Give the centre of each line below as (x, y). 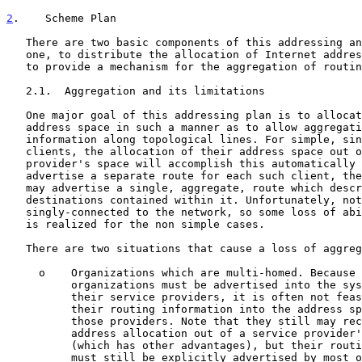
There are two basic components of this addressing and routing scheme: (16, 42)
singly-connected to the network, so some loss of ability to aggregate (16, 212)
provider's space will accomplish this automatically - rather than (16, 163)
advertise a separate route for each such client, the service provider (16, 175)
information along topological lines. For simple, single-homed (16, 139)
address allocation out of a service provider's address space (39, 333)
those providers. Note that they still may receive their (39, 321)
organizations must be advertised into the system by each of (39, 284)
